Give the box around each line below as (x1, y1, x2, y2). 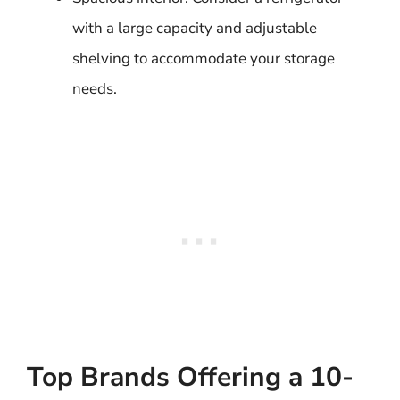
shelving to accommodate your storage (72, 47, 335, 69)
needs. (72, 78, 117, 99)
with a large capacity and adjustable (72, 17, 317, 38)
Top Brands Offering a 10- (27, 359, 354, 396)
